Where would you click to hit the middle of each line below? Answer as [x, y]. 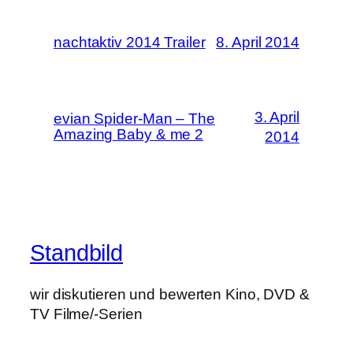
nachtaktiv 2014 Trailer [130, 42]
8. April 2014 [258, 43]
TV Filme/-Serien [86, 314]
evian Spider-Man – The [134, 118]
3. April [277, 117]
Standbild [77, 253]
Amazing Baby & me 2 [129, 134]
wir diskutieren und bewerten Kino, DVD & [170, 295]
